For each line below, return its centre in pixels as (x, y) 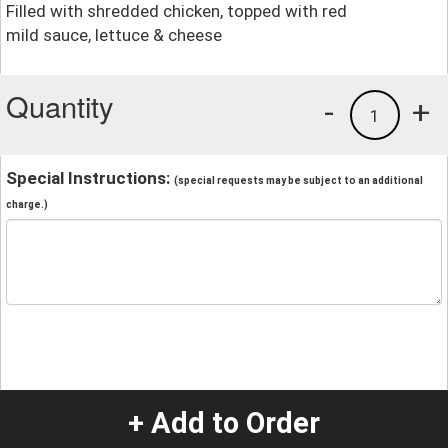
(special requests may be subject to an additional (298, 180)
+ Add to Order (224, 423)
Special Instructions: (90, 177)
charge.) (27, 204)
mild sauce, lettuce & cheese (114, 34)
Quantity (60, 105)
